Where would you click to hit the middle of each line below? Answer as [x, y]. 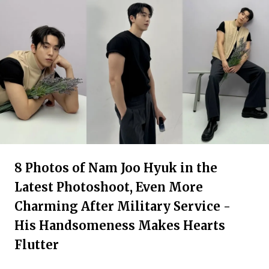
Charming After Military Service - [122, 206]
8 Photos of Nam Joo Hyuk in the [116, 168]
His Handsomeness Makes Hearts [120, 225]
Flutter [37, 245]
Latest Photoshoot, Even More [109, 187]
